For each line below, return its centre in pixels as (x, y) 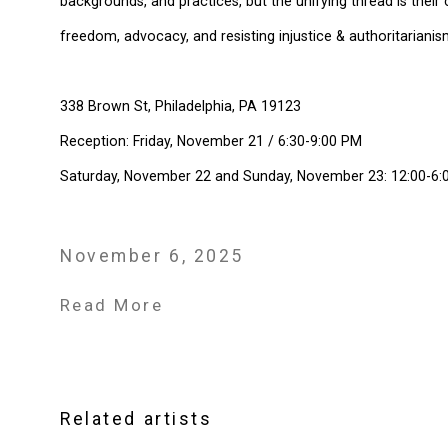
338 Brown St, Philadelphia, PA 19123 (180, 106)
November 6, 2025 (152, 256)
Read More (112, 305)
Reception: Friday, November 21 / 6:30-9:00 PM (211, 141)
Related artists (136, 419)
